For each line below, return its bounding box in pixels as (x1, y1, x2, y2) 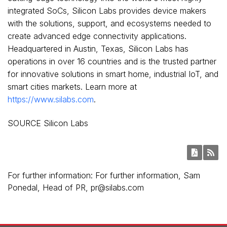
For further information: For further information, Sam (8, 170, 200, 180)
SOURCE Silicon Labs (8, 118, 88, 128)
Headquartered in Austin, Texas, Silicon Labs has (8, 44, 188, 54)
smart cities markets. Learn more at (8, 82, 139, 92)
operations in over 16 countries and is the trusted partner (8, 56, 216, 66)
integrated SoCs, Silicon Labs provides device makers (8, 6, 206, 16)
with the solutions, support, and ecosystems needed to (8, 18, 211, 28)
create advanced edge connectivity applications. (8, 31, 186, 41)
